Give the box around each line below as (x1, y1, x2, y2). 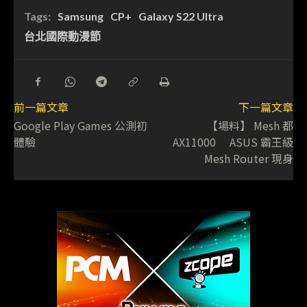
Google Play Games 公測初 (14, 117, 147, 134)
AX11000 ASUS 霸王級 (172, 134, 293, 151)
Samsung (58, 10, 103, 23)
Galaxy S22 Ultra (138, 10, 223, 23)
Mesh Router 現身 (204, 150, 293, 167)
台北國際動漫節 (24, 29, 101, 43)
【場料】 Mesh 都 (206, 117, 293, 134)
